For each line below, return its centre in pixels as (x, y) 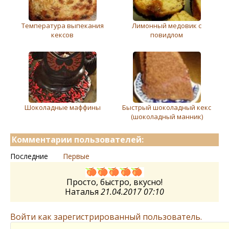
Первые (76, 156)
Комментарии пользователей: (78, 140)
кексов (62, 35)
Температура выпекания (62, 26)
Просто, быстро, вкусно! (114, 182)
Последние (29, 156)
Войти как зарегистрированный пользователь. (106, 217)
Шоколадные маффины (62, 108)
